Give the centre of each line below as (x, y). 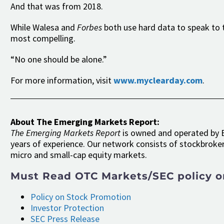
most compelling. (43, 38)
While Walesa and (44, 27)
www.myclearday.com (158, 80)
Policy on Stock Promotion (81, 196)
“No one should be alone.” (59, 59)
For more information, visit (62, 80)
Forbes (89, 27)
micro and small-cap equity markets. (79, 154)
